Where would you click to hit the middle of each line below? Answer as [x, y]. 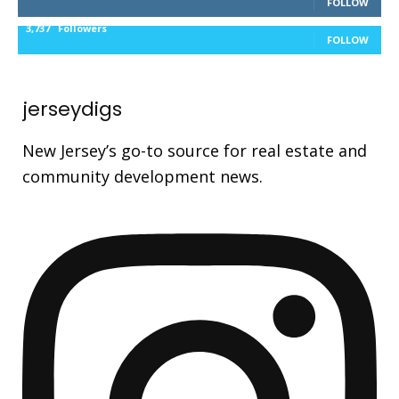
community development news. [142, 176]
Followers [82, 28]
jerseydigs [72, 109]
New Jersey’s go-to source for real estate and [195, 151]
